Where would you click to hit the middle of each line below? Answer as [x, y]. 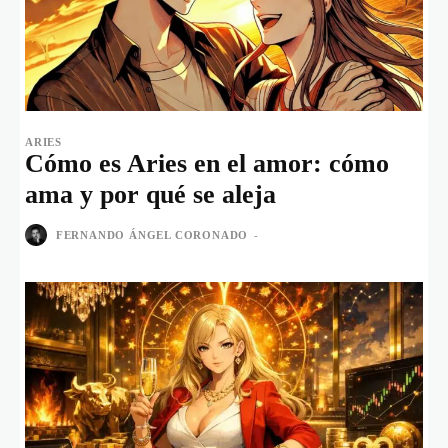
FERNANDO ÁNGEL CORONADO [152, 235]
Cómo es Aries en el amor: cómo [207, 163]
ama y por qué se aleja [150, 194]
